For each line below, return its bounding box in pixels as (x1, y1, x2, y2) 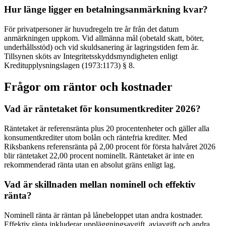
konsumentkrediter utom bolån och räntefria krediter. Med (4, 133, 187, 142)
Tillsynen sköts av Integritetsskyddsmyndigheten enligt (4, 51, 178, 61)
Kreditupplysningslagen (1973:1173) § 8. (4, 61, 135, 70)
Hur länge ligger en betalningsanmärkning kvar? (4, 4, 208, 15)
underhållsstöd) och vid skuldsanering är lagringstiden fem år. (4, 42, 199, 51)
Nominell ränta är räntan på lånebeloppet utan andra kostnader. (4, 210, 203, 219)
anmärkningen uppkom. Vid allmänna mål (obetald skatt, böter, (4, 33, 204, 42)
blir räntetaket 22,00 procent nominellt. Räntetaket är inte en (4, 151, 194, 160)
